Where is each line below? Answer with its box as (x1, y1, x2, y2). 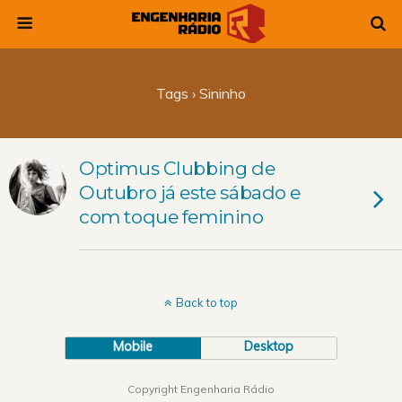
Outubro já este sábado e (79, 181, 301, 204)
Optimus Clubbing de (79, 157, 275, 179)
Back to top (176, 295, 238, 310)
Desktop (244, 338, 294, 354)
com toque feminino (79, 205, 264, 228)
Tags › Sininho (156, 84, 246, 102)
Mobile (113, 338, 153, 354)
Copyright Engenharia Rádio (127, 382, 275, 396)
